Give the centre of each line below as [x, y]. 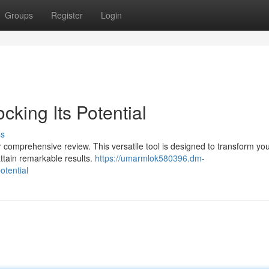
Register [67, 15]
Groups [19, 15]
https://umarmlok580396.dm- [150, 158]
